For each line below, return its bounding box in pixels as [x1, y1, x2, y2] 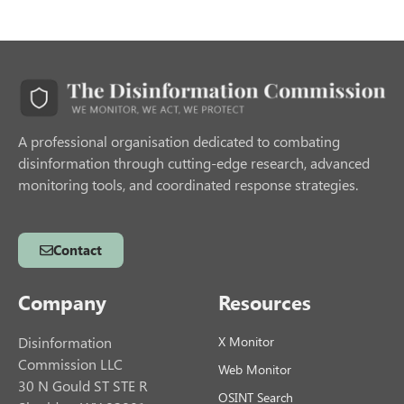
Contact [53, 240, 102, 259]
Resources [218, 288, 311, 316]
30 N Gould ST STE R [18, 375, 148, 395]
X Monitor [218, 332, 274, 350]
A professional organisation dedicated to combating [18, 131, 340, 151]
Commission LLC [18, 353, 123, 373]
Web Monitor [218, 360, 291, 378]
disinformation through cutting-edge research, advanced [18, 152, 370, 172]
